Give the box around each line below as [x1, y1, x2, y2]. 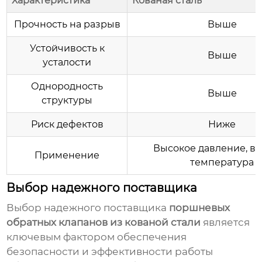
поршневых [169, 202, 230, 214]
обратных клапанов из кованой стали [6, 216, 201, 229]
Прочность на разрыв [13, 19, 120, 30]
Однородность [31, 81, 104, 92]
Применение [35, 150, 100, 161]
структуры [42, 95, 93, 106]
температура [190, 157, 254, 168]
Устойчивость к [29, 43, 105, 54]
